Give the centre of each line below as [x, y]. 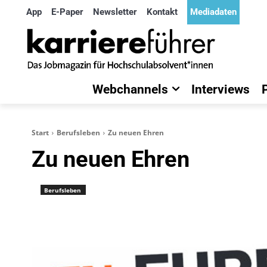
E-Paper [67, 12]
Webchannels [130, 89]
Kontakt [162, 12]
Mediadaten [213, 12]
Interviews [221, 89]
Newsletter [115, 12]
